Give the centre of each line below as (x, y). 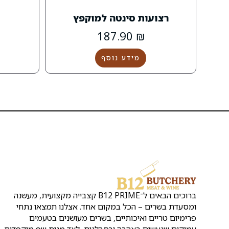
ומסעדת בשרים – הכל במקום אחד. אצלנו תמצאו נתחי (106, 206)
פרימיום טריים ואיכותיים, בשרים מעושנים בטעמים (113, 217)
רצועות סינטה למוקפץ (121, 18)
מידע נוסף (121, 58)
